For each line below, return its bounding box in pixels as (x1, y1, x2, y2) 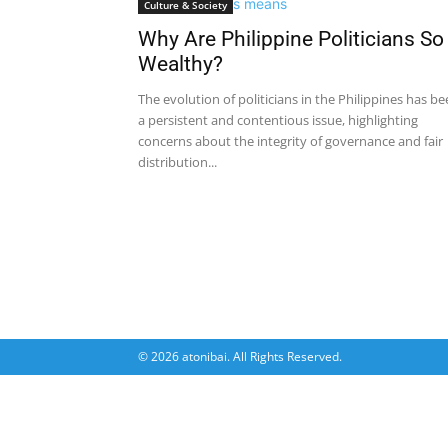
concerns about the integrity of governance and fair (138, 132, 443, 150)
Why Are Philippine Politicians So (138, 27, 444, 51)
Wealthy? (138, 52, 223, 76)
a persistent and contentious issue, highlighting (138, 111, 418, 129)
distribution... (138, 153, 217, 171)
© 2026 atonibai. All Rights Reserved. (138, 348, 342, 365)
